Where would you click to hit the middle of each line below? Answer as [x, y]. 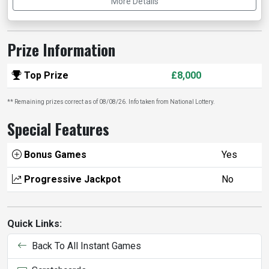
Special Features [58, 129]
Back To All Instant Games [84, 246]
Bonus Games [54, 155]
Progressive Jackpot [71, 180]
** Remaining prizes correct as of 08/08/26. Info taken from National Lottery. [111, 102]
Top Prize [45, 76]
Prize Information [61, 50]
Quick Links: [35, 224]
